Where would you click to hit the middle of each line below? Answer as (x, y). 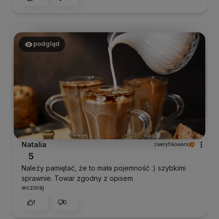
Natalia (34, 145)
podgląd (46, 44)
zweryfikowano (172, 144)
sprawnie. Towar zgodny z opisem (77, 178)
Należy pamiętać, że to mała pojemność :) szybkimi (104, 168)
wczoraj (33, 188)
